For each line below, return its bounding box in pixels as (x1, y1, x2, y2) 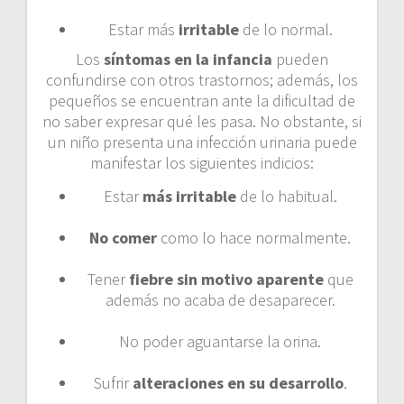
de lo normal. (238, 18, 333, 40)
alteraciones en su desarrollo (132, 372, 344, 393)
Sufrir (93, 372, 133, 393)
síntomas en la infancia (104, 48, 272, 69)
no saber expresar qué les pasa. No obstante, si (42, 110, 362, 132)
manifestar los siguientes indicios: (90, 151, 314, 173)
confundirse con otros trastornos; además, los (46, 69, 358, 90)
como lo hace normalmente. (157, 226, 351, 248)
